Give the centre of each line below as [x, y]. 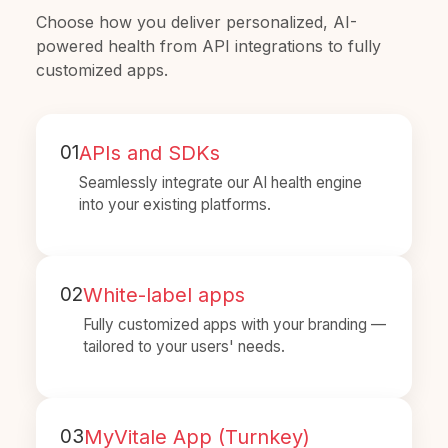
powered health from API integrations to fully [208, 46]
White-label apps [164, 295]
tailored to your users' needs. [184, 347]
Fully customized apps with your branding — [234, 325]
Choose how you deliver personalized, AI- [196, 22]
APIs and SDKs [149, 153]
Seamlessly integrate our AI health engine [220, 183]
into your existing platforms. [175, 205]
